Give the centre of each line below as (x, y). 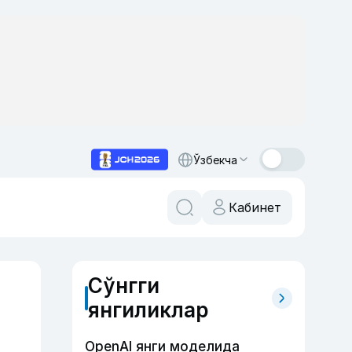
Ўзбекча (215, 159)
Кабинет (255, 207)
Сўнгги (123, 286)
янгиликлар (148, 310)
